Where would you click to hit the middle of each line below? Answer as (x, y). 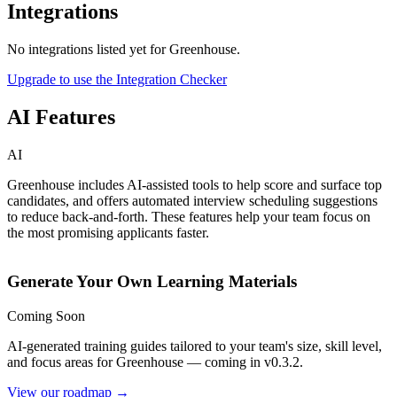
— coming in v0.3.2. (243, 362)
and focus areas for (62, 362)
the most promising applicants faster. (108, 232)
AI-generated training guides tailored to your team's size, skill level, (195, 346)
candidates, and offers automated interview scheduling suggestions (192, 200)
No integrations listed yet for (88, 49)
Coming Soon (46, 316)
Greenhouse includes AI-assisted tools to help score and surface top (195, 184)
